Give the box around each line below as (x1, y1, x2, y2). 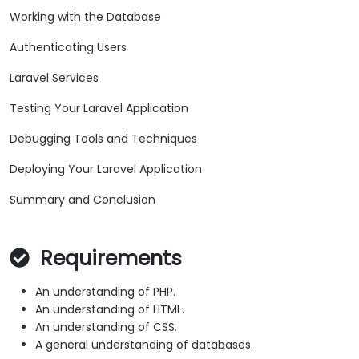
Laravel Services (10, 70, 99, 87)
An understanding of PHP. (35, 284, 175, 301)
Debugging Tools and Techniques (10, 131, 197, 147)
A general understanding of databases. (35, 337, 253, 353)
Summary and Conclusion (10, 192, 155, 208)
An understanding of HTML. (35, 301, 184, 318)
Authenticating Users (10, 39, 127, 56)
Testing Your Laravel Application (10, 100, 188, 117)
